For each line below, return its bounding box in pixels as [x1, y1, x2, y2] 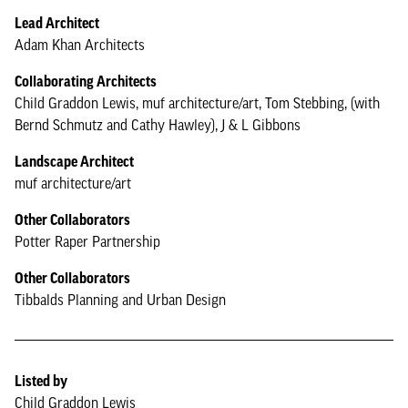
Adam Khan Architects [15, 36, 145, 53]
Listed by [15, 372, 67, 389]
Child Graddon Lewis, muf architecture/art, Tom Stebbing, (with [15, 95, 380, 111]
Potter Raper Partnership [15, 233, 160, 250]
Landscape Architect [15, 153, 134, 169]
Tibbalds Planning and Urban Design [15, 291, 226, 308]
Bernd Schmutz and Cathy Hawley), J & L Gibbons [15, 117, 301, 133]
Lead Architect [15, 15, 99, 31]
